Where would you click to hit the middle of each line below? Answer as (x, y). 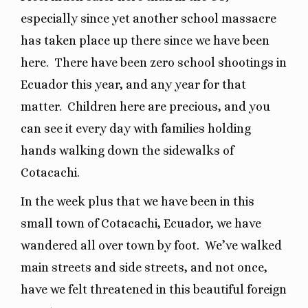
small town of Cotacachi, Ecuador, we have (141, 223)
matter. (41, 106)
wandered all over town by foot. (110, 245)
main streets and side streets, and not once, (144, 267)
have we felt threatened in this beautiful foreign (154, 289)
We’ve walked (243, 245)
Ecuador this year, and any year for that (133, 84)
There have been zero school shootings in (170, 62)
